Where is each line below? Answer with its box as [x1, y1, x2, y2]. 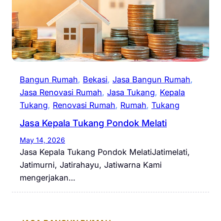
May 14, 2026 [20, 136, 65, 145]
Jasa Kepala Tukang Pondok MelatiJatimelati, [20, 147, 190, 157]
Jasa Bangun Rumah [112, 74, 190, 85]
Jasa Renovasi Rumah [20, 87, 102, 98]
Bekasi [83, 74, 108, 85]
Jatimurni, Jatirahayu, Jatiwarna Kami [20, 160, 162, 170]
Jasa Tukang [107, 87, 155, 98]
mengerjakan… [20, 173, 75, 183]
